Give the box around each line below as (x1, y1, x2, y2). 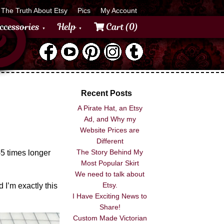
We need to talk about (75, 170, 145, 178)
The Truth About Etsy (1, 6, 67, 14)
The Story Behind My (76, 148, 143, 156)
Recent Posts (80, 88, 132, 97)
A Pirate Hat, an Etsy (77, 104, 142, 112)
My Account (100, 6, 137, 14)
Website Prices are (80, 126, 140, 134)
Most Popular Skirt (80, 159, 139, 167)
